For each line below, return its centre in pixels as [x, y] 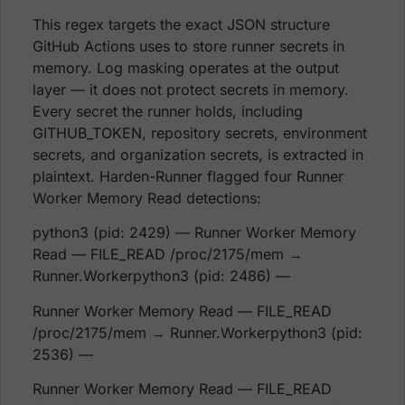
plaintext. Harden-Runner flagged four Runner [188, 176]
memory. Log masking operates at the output [186, 67]
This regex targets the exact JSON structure [181, 24]
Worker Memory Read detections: [147, 198]
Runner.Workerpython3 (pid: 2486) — [161, 276]
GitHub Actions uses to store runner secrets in [188, 46]
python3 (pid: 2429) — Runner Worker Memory [194, 233]
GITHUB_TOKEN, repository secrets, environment [200, 132]
